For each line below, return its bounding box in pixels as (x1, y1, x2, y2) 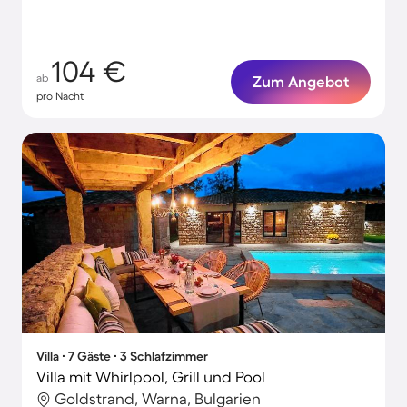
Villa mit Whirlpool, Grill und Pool (36, 368, 265, 385)
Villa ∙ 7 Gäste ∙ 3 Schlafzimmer (36, 349, 208, 363)
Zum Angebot (253, 73, 349, 90)
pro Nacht (36, 90, 84, 102)
